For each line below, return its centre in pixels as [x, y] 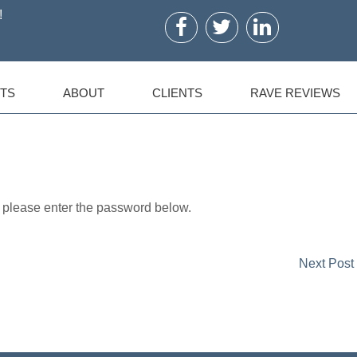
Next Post [326, 263]
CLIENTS [177, 93]
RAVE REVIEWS [295, 93]
